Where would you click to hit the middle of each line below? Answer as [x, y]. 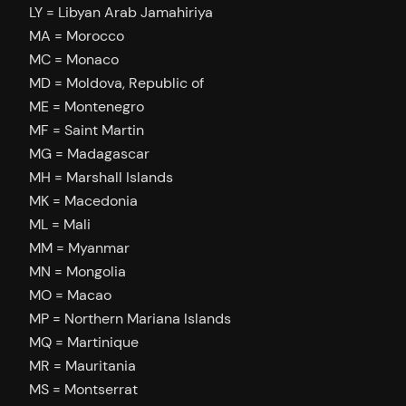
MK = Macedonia [83, 200]
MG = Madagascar [89, 153]
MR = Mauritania [82, 365]
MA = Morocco [77, 35]
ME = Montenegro [87, 106]
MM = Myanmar [79, 247]
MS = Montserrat [83, 389]
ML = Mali [60, 224]
